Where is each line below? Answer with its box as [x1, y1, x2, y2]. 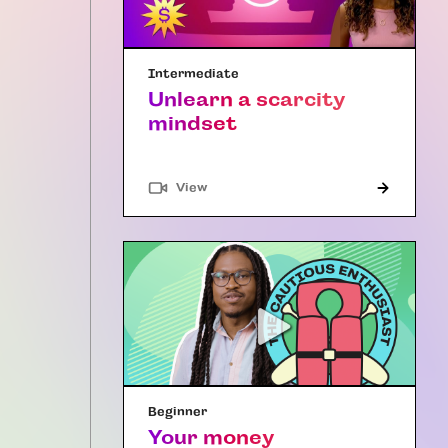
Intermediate [148, 67, 239, 82]
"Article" [206, 179, 263, 194]
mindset [148, 112, 237, 136]
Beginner [148, 404, 207, 419]
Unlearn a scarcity [148, 88, 345, 112]
